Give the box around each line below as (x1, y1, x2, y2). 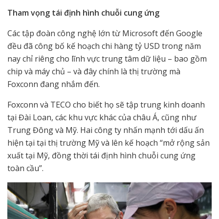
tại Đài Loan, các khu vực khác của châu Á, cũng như (7, 112, 197, 123)
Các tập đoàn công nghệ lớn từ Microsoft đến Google (7, 28, 202, 39)
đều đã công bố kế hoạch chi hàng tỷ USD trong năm (7, 41, 201, 52)
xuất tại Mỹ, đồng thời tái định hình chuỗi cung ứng (7, 150, 196, 161)
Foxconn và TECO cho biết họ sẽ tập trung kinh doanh (7, 99, 205, 110)
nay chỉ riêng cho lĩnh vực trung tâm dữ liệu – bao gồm (7, 53, 207, 65)
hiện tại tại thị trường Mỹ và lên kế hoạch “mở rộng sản (7, 137, 210, 149)
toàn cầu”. (7, 163, 44, 174)
